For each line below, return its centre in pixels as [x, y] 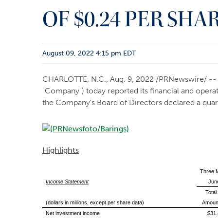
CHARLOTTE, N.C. [74, 79]
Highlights [61, 150]
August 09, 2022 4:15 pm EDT [89, 53]
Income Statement [67, 182]
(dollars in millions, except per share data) [95, 202]
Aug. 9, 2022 [132, 79]
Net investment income [73, 213]
